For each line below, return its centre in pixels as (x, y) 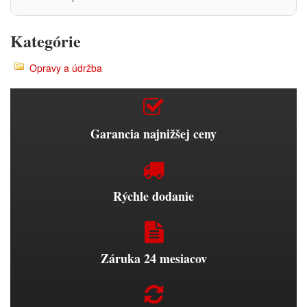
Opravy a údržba (66, 68)
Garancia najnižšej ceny (153, 134)
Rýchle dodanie (153, 196)
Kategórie (46, 41)
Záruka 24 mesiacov (153, 258)
